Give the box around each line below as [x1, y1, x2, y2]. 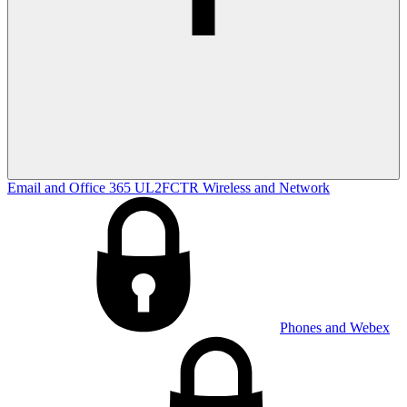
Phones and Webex [280, 320, 390, 336]
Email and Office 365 [7, 180, 134, 196]
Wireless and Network [203, 180, 330, 196]
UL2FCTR [134, 180, 203, 196]
